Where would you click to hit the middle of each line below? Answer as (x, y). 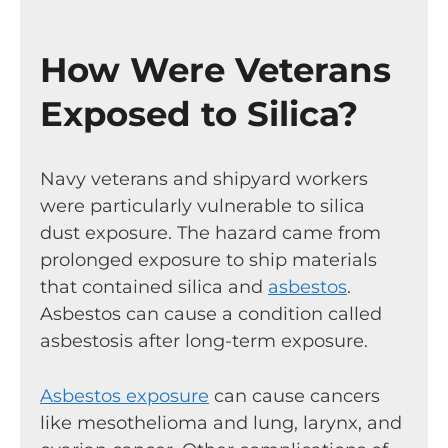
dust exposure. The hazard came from (210, 232)
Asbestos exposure (124, 396)
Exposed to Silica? (199, 113)
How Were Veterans (215, 69)
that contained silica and (154, 286)
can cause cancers (294, 396)
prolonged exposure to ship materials (208, 259)
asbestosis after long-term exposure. (204, 340)
